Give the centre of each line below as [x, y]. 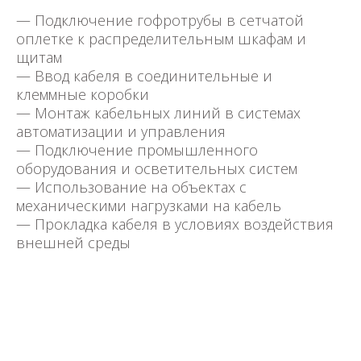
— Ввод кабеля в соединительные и [144, 76]
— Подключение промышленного [137, 150]
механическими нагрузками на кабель [149, 206]
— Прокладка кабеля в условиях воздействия [175, 224]
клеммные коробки [83, 95]
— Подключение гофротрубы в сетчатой [160, 21]
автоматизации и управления [121, 132]
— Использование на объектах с [131, 187]
